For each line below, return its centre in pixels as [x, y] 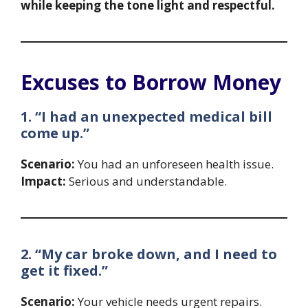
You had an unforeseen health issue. [174, 164]
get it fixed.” [64, 271]
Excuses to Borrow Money [151, 82]
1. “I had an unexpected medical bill [146, 117]
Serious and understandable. [146, 181]
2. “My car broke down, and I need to [149, 254]
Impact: [43, 181]
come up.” [55, 133]
